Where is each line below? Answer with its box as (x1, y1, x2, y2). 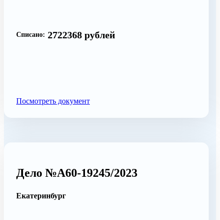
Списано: (16, 31, 45, 38)
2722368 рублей (48, 29, 115, 40)
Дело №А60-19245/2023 (16, 166, 137, 179)
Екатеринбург (16, 191, 66, 200)
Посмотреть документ (16, 96, 90, 105)
